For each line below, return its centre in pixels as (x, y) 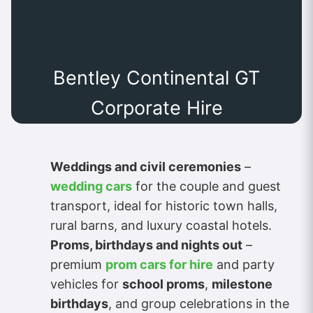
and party (244, 264)
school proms (163, 284)
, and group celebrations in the (199, 303)
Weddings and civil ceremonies (146, 166)
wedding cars (91, 186)
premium (78, 264)
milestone (242, 284)
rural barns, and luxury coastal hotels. (161, 225)
